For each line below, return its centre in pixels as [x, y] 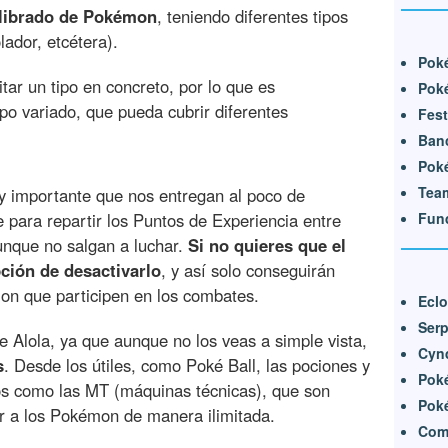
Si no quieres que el [267, 245]
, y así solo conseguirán [248, 270]
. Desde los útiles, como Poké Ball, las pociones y [187, 365]
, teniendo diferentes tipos [252, 16]
